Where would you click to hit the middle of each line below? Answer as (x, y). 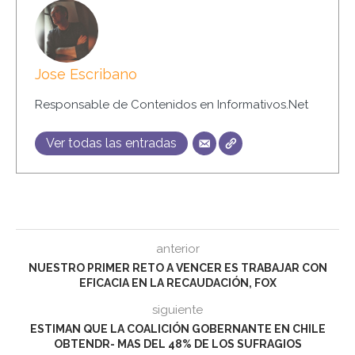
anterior (177, 249)
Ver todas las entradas (111, 143)
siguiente (177, 310)
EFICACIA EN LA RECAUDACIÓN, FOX (177, 283)
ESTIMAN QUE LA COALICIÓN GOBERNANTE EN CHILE (177, 329)
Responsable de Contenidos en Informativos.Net (171, 104)
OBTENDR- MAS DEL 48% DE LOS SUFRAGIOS (177, 344)
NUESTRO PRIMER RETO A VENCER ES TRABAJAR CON (177, 268)
